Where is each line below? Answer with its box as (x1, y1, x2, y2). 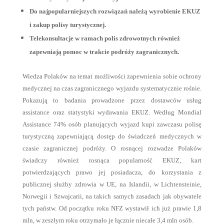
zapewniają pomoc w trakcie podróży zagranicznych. (29, 48, 179, 55)
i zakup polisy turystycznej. (29, 21, 106, 28)
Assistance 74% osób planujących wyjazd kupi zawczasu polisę (22, 120, 202, 128)
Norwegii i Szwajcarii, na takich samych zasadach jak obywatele (22, 192, 202, 200)
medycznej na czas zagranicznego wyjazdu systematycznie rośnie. (22, 84, 202, 92)
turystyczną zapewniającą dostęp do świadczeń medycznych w (22, 132, 202, 140)
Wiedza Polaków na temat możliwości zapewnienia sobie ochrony (22, 72, 202, 80)
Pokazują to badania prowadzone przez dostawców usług (22, 96, 202, 104)
